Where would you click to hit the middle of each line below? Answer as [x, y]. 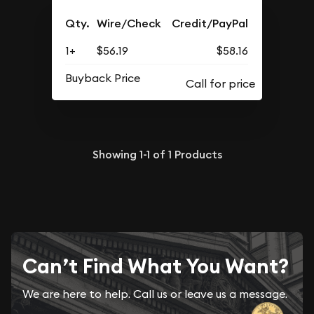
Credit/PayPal [210, 23]
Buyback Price [103, 78]
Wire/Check [129, 23]
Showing [116, 154]
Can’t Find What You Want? [156, 266]
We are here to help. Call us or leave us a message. [155, 293]
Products [197, 154]
